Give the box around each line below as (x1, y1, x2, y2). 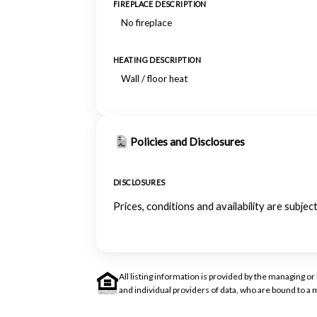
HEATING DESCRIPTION (113, 56, 202, 64)
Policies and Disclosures (130, 135, 245, 148)
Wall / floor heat (121, 73, 188, 84)
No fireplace (121, 17, 172, 28)
